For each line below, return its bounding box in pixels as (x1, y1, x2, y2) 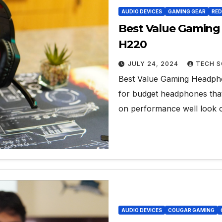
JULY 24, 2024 (128, 60, 180, 68)
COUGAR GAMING (168, 207, 215, 213)
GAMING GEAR (168, 8, 206, 15)
